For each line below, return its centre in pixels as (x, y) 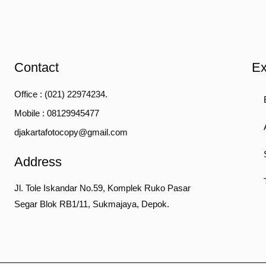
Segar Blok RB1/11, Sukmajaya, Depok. (91, 204)
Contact (36, 67)
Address (38, 161)
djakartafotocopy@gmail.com (71, 132)
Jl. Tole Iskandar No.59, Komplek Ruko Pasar (102, 188)
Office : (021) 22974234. (61, 94)
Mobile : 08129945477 (56, 113)
